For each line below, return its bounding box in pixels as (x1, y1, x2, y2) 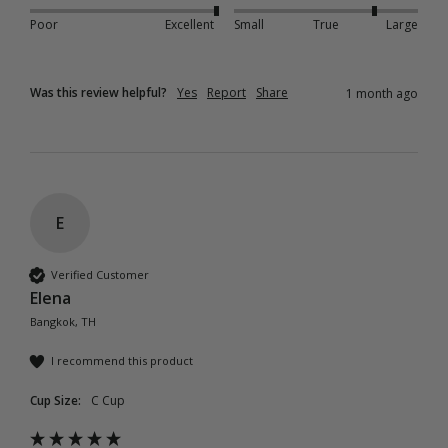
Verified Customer (51, 267, 149, 283)
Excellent (164, 15, 214, 33)
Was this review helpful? (30, 83, 167, 101)
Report (207, 83, 246, 101)
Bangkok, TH (30, 313, 96, 329)
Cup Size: (30, 391, 81, 409)
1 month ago (346, 84, 418, 102)
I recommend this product (51, 353, 193, 369)
